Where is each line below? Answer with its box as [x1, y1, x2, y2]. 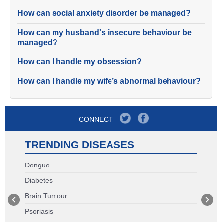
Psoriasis [25, 207, 53, 215]
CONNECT [78, 115, 113, 123]
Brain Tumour [25, 192, 67, 200]
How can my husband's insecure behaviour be [17, 28, 192, 37]
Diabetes [25, 176, 53, 184]
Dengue [25, 161, 50, 169]
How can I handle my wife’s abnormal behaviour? [17, 77, 201, 85]
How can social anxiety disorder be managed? [17, 9, 191, 17]
